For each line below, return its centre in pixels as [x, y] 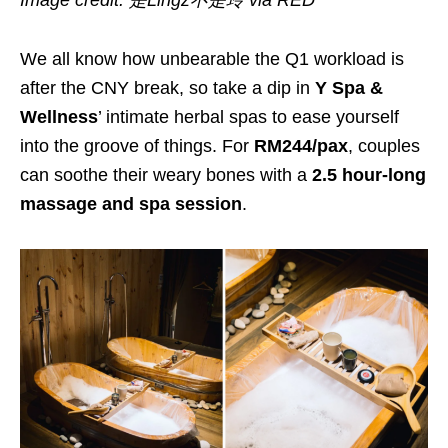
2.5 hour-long [369, 175]
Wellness [59, 117]
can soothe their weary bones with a [166, 175]
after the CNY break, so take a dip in [167, 88]
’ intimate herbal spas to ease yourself [248, 117]
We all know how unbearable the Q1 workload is [212, 59]
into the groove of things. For [137, 146]
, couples [384, 146]
